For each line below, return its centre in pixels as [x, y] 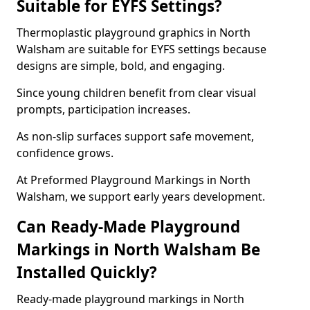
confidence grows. [65, 153]
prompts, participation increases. [103, 109]
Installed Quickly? [87, 272]
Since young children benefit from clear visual [136, 93]
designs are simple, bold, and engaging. [121, 66]
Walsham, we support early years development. [141, 197]
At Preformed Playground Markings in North [134, 180]
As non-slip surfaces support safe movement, [135, 136]
